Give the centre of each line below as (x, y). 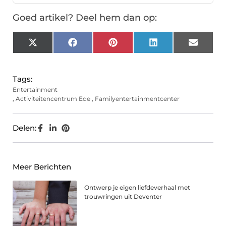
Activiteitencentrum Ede (53, 99)
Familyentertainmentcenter (137, 99)
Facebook (96, 46)
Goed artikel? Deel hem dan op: (85, 18)
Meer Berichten (42, 167)
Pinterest (134, 46)
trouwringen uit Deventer (123, 197)
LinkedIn (174, 46)
